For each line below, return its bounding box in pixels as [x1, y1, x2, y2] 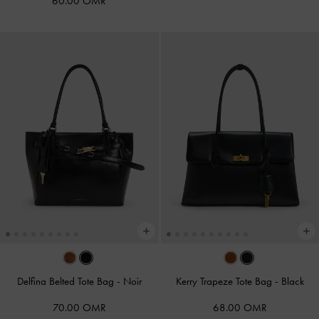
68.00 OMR [212, 300, 267, 314]
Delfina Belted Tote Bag [16, 274, 117, 288]
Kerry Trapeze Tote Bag [175, 274, 275, 288]
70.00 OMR [52, 300, 106, 314]
